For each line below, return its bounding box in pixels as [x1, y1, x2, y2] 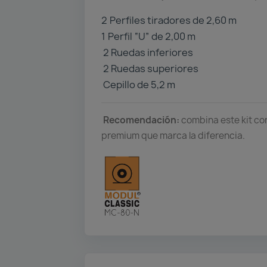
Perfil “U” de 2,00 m [108, 29, 195, 43]
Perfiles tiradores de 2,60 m [110, 13, 237, 27]
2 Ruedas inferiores [101, 45, 193, 59]
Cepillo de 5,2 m [101, 77, 175, 91]
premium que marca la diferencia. [101, 129, 245, 142]
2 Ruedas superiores [101, 61, 198, 75]
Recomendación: [103, 113, 179, 126]
